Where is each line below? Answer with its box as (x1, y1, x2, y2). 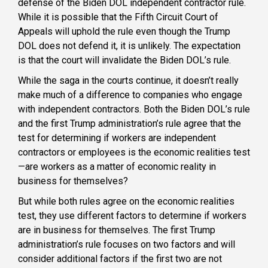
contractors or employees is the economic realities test (18, 147, 250, 159)
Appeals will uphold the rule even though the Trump (18, 26, 230, 38)
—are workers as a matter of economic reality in (18, 161, 216, 173)
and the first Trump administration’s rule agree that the (18, 118, 241, 130)
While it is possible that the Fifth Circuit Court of (18, 11, 218, 23)
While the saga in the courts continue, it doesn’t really (18, 75, 239, 87)
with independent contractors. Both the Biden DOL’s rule (18, 103, 250, 115)
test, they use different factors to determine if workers (18, 210, 246, 222)
